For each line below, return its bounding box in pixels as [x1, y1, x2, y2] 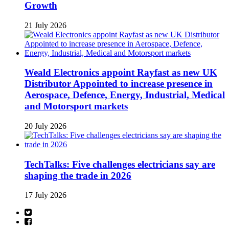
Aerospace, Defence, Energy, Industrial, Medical [25, 89, 225, 101]
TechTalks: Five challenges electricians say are [25, 158, 215, 170]
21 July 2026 [25, 20, 66, 30]
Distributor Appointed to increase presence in [25, 78, 213, 89]
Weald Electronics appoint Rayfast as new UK [25, 67, 217, 78]
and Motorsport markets [25, 101, 128, 112]
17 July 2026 [25, 191, 66, 200]
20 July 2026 [25, 122, 66, 130]
